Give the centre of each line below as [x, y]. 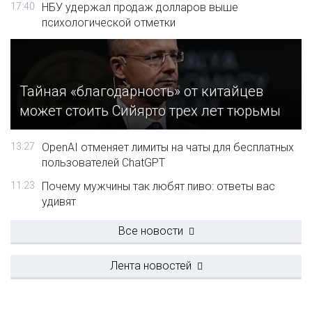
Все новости [150, 231]
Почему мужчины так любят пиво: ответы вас [158, 186]
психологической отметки [109, 23]
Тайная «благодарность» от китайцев [141, 92]
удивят [59, 202]
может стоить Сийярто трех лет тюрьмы [150, 111]
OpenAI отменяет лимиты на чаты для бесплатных [168, 147]
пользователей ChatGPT [103, 163]
